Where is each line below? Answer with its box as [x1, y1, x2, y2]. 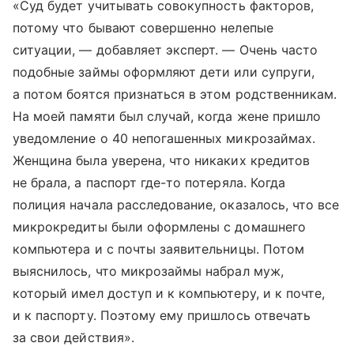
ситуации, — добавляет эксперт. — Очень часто [13, 41, 318, 58]
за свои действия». [13, 329, 134, 345]
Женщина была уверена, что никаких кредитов [13, 152, 311, 168]
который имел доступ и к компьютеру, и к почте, [13, 284, 326, 301]
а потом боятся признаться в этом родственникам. [13, 85, 337, 102]
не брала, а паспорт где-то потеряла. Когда [13, 174, 286, 190]
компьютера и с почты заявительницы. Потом [13, 240, 304, 257]
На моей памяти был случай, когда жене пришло [13, 107, 322, 124]
